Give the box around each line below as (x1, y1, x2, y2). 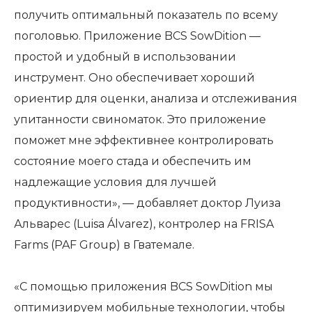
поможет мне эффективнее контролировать (14, 134, 274, 147)
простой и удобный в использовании (14, 50, 236, 63)
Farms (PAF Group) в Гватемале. (14, 238, 194, 251)
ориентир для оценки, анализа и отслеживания (14, 92, 297, 105)
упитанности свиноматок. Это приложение (14, 113, 266, 126)
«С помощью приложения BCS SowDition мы (14, 280, 273, 293)
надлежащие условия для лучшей (14, 175, 217, 189)
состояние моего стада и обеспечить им (14, 155, 251, 168)
